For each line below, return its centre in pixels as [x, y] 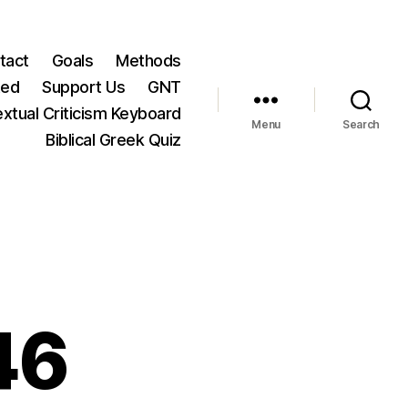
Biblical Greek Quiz [113, 139]
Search [361, 124]
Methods [148, 60]
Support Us [84, 87]
